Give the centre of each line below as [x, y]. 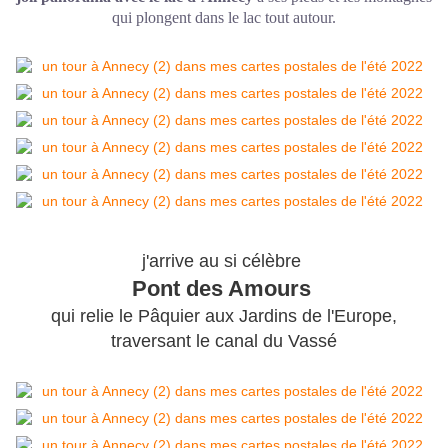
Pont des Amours [224, 289]
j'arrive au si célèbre [224, 261]
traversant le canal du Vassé [224, 341]
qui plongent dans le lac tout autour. [224, 18]
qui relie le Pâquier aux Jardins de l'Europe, [224, 316]
